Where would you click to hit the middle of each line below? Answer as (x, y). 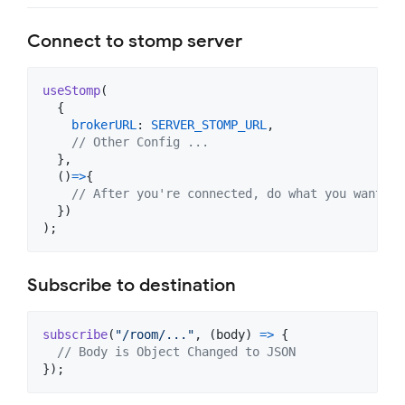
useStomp (71, 91)
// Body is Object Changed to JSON (176, 352)
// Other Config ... (140, 142)
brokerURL (104, 125)
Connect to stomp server (135, 42)
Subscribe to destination (132, 286)
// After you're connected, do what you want (227, 194)
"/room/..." (155, 335)
